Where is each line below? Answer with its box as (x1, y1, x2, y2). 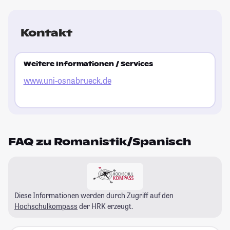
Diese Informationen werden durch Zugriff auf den (14, 190, 174, 200)
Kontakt (21, 26, 72, 40)
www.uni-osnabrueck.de (23, 75, 111, 86)
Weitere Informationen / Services (23, 60, 153, 69)
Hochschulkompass (14, 201, 78, 211)
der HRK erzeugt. (78, 201, 133, 211)
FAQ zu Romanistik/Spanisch (8, 135, 191, 148)
